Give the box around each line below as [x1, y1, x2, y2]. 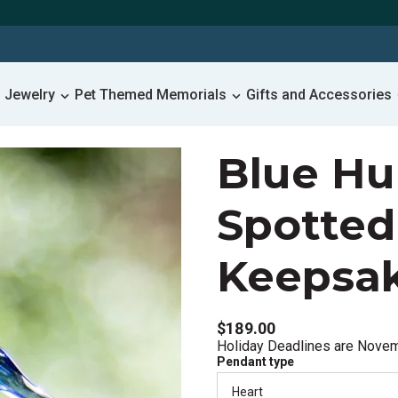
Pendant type [217, 354, 294, 369]
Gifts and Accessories [246, 85, 392, 103]
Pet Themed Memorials [75, 85, 227, 103]
